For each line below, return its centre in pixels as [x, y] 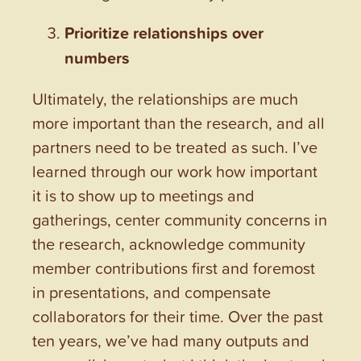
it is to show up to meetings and [143, 195]
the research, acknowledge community [169, 243]
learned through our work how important [175, 170]
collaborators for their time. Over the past [178, 315]
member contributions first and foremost [174, 267]
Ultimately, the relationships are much [165, 98]
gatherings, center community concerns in [180, 219]
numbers [97, 57]
